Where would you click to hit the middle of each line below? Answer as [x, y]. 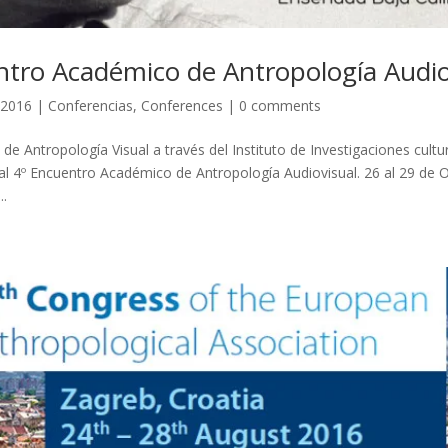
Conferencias [90, 106]
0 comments [279, 106]
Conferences [181, 106]
